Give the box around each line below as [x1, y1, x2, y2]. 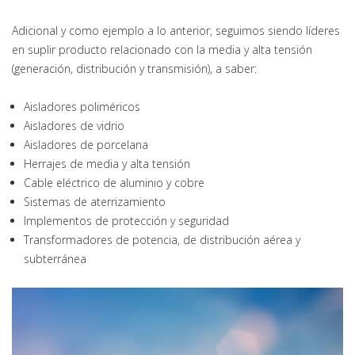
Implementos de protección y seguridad [24, 213, 229, 228]
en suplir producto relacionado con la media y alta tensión [12, 42, 312, 57]
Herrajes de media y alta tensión [24, 156, 190, 171]
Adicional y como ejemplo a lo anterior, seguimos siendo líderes [12, 23, 340, 38]
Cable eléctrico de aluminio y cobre [24, 175, 204, 190]
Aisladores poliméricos [24, 99, 140, 114]
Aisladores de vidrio [24, 118, 124, 133]
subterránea [24, 251, 86, 266]
